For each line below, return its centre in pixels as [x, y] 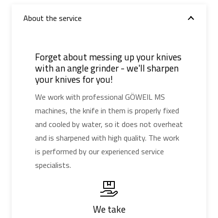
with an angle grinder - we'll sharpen [107, 68]
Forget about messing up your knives [108, 56]
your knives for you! [74, 79]
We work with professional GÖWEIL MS [100, 97]
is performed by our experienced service [100, 152]
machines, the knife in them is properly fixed [107, 111]
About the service [53, 18]
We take [109, 209]
